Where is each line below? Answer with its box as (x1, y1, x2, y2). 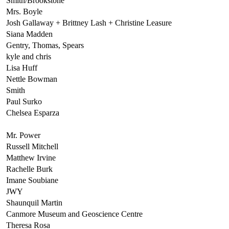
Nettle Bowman (6, 74, 57, 83)
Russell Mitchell (6, 142, 58, 151)
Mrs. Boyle (6, 7, 42, 16)
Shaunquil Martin (6, 198, 62, 207)
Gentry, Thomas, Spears (6, 40, 84, 50)
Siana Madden (6, 29, 53, 38)
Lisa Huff (6, 63, 37, 72)
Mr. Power (6, 130, 40, 140)
